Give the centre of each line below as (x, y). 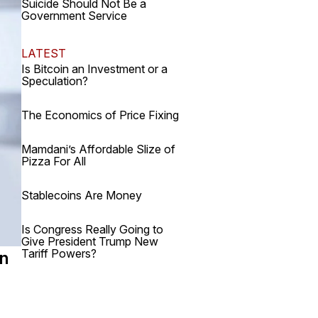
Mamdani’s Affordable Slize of (98, 149)
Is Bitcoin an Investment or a (94, 69)
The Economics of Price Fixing (100, 115)
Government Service (74, 16)
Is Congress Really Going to (92, 229)
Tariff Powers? (59, 253)
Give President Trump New (90, 241)
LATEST (44, 53)
